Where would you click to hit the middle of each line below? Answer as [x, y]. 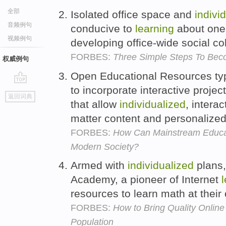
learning [155, 28]
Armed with [99, 165]
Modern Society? [105, 147]
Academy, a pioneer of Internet [146, 180]
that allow [95, 104]
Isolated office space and [133, 14]
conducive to [103, 28]
